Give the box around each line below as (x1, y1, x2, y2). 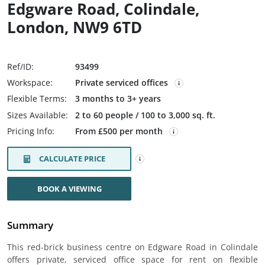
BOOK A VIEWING (37, 183, 102, 194)
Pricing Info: (7, 125, 54, 137)
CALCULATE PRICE (39, 153, 105, 164)
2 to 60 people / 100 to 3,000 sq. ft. (75, 109, 215, 121)
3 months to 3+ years (75, 93, 161, 104)
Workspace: (7, 77, 53, 88)
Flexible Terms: (7, 93, 67, 104)
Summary (7, 218, 53, 232)
